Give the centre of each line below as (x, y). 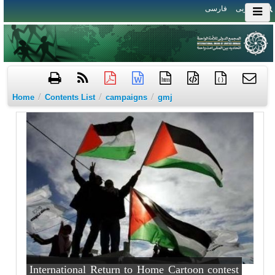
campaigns (126, 98)
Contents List (70, 98)
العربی (246, 9)
